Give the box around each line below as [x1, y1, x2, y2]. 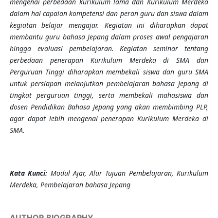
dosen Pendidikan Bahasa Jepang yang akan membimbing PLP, [9, 102, 209, 112]
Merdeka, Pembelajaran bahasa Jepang [9, 180, 130, 190]
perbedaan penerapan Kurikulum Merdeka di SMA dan [9, 55, 209, 65]
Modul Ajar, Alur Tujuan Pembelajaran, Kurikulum [47, 168, 209, 178]
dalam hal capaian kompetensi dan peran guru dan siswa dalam [9, 9, 209, 18]
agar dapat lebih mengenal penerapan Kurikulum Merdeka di [9, 114, 209, 124]
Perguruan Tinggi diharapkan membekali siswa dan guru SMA [9, 67, 209, 77]
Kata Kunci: [9, 168, 48, 178]
